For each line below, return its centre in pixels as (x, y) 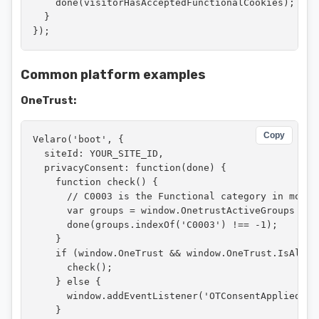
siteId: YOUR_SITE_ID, (98, 153)
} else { (67, 282)
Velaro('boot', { (78, 139)
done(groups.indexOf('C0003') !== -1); (155, 225)
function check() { (95, 182)
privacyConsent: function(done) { (130, 168)
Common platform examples (113, 75)
